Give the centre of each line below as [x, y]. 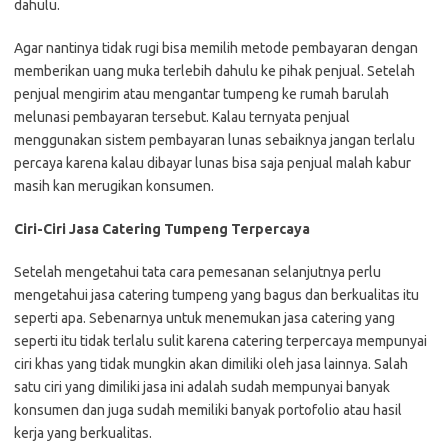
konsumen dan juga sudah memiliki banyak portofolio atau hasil [208, 410]
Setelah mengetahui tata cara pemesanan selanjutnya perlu [197, 272]
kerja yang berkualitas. [83, 433]
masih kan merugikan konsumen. [114, 186]
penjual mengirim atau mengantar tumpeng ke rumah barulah [201, 94]
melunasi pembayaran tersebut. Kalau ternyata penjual [182, 117]
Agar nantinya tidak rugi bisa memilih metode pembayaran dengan [216, 48]
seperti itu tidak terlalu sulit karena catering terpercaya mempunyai [220, 341]
